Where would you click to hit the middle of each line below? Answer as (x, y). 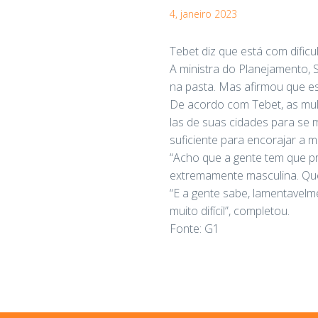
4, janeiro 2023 (203, 13)
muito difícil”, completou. (230, 210)
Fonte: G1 (194, 228)
